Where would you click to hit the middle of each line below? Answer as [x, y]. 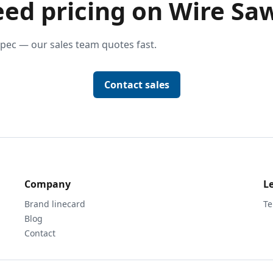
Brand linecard [55, 204]
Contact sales [136, 85]
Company [48, 184]
